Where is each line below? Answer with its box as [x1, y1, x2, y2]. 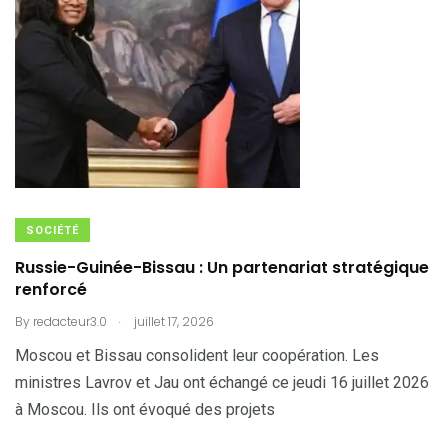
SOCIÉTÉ [26, 224, 79, 237]
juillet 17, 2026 [131, 313, 214, 330]
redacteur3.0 [33, 313, 107, 330]
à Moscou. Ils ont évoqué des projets [15, 400, 275, 419]
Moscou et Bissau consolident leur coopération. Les [15, 346, 379, 365]
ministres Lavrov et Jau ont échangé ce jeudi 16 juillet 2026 [15, 373, 429, 392]
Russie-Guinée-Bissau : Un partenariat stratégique [15, 256, 429, 279]
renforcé [15, 278, 87, 301]
